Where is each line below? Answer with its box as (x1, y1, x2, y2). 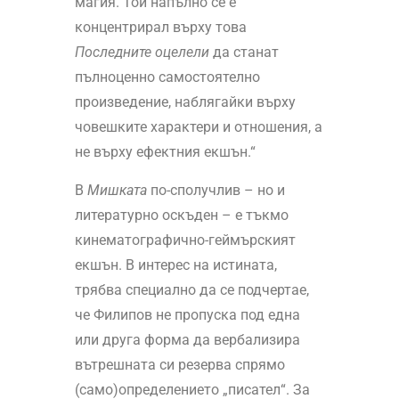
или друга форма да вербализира (74, 331, 300, 349)
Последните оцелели (74, 44, 209, 61)
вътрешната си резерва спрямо (74, 356, 285, 374)
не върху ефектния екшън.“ (74, 143, 256, 161)
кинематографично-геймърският (74, 232, 296, 249)
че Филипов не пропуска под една (74, 306, 300, 324)
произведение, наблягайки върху (74, 94, 296, 111)
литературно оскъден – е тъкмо (74, 207, 289, 224)
